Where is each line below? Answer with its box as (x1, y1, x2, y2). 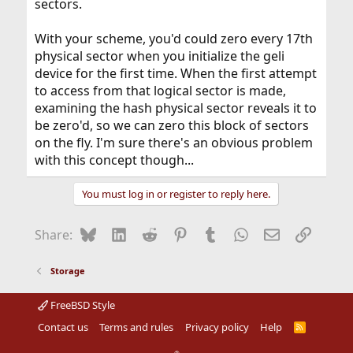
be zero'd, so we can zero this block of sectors (34, 117, 309, 134)
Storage (50, 265, 86, 277)
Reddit (156, 225, 195, 242)
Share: (34, 226, 72, 243)
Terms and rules (99, 320, 174, 334)
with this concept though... (34, 151, 194, 169)
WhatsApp (248, 225, 310, 242)
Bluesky (95, 225, 142, 242)
